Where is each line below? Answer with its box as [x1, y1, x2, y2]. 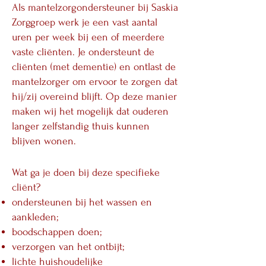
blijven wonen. [12, 135, 76, 147]
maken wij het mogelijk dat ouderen [12, 106, 169, 117]
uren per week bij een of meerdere [12, 31, 164, 43]
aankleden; [12, 211, 59, 223]
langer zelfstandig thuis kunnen [12, 121, 150, 132]
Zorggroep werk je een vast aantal [12, 17, 157, 28]
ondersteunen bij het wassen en [12, 197, 152, 208]
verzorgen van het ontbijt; [12, 241, 125, 252]
